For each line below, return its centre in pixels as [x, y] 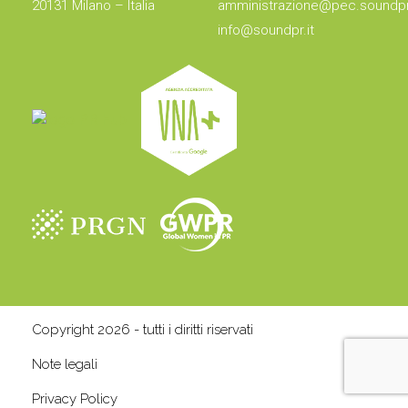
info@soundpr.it [266, 31]
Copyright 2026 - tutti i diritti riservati [143, 329]
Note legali [65, 364]
